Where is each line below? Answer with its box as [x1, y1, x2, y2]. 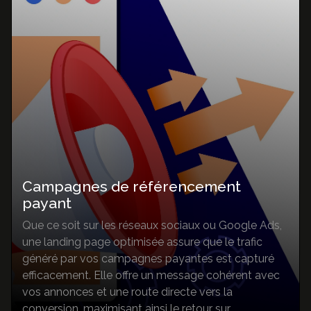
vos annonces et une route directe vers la [22, 285, 233, 299]
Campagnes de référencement [22, 178, 241, 196]
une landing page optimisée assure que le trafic [22, 235, 262, 249]
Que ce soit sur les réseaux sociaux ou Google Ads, [22, 219, 282, 233]
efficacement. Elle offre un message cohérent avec [22, 269, 280, 283]
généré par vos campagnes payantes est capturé [22, 252, 274, 266]
